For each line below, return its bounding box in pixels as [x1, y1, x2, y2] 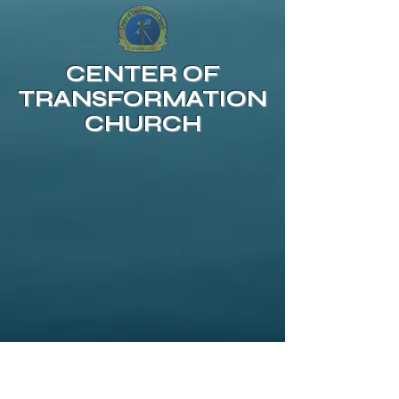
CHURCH [84, 110, 201, 137]
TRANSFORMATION [18, 85, 267, 112]
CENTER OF [65, 61, 220, 87]
